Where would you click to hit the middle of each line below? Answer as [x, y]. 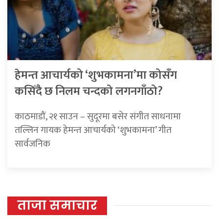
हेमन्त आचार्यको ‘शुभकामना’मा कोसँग [96, 75]
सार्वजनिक [33, 143]
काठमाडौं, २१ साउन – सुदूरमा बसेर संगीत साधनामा [98, 116]
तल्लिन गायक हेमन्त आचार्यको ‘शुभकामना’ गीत [93, 130]
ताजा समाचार [57, 205]
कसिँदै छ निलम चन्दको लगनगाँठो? [89, 91]
